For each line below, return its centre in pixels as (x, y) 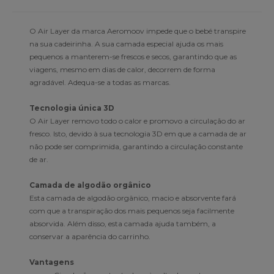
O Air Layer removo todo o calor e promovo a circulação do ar (137, 120)
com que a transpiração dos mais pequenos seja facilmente (132, 210)
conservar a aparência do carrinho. (90, 236)
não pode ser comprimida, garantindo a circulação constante (136, 146)
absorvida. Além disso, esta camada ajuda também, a (123, 223)
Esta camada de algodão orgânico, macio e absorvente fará (133, 198)
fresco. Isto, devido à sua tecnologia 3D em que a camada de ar (138, 133)
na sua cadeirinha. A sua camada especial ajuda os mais (126, 43)
